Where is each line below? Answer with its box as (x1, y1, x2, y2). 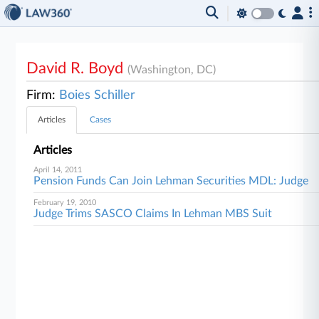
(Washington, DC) (127, 64, 216, 75)
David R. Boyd (26, 61, 128, 76)
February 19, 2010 (33, 199, 97, 206)
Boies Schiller (59, 89, 136, 102)
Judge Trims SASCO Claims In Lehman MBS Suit (33, 208, 273, 219)
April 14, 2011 (33, 166, 83, 174)
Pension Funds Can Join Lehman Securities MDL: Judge (33, 175, 309, 187)
